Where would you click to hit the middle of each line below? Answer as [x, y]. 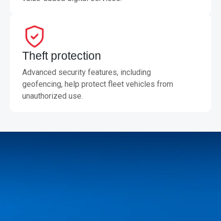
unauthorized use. [53, 96]
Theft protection [62, 56]
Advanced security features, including [87, 72]
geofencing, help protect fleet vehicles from [98, 84]
